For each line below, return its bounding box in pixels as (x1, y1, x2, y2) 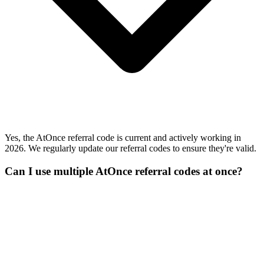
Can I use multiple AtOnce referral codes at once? (5, 164, 243, 177)
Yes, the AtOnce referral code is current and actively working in (5, 133, 241, 143)
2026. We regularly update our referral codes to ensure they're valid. (5, 143, 256, 154)
